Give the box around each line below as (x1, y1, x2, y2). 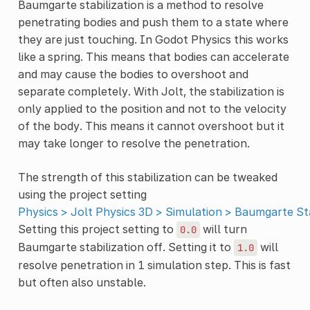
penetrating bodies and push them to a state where (17, 15, 289, 29)
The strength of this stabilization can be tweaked (17, 170, 277, 184)
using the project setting (17, 187, 147, 201)
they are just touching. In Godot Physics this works (17, 32, 289, 46)
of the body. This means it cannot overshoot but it (17, 118, 284, 133)
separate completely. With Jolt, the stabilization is (17, 84, 284, 98)
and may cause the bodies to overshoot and (17, 66, 248, 81)
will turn (199, 221, 247, 236)
